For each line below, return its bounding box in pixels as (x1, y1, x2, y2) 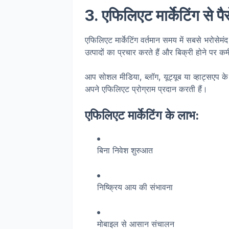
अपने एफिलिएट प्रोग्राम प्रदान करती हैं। (85, 84, 208, 94)
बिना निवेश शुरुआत (97, 145, 153, 155)
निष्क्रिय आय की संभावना (97, 182, 173, 192)
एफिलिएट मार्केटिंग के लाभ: (85, 108, 199, 123)
